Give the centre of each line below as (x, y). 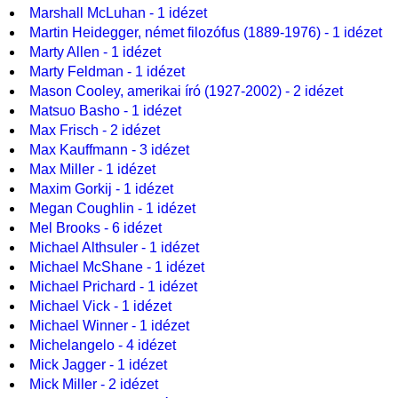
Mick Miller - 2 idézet (93, 384)
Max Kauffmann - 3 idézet (109, 150)
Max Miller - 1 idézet (92, 169)
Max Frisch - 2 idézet (94, 130)
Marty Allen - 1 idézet (95, 52)
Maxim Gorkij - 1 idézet (101, 189)
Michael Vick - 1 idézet (100, 306)
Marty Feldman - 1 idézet (107, 72)
